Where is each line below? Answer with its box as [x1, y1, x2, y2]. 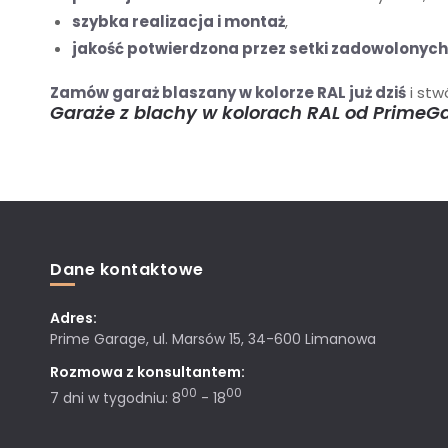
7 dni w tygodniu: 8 [50, 387, 181, 408]
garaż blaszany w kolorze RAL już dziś [109, 82, 406, 104]
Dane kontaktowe [50, 257, 204, 281]
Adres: [50, 307, 97, 328]
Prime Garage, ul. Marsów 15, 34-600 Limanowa [50, 328, 376, 349]
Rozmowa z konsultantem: [50, 361, 245, 382]
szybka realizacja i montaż [72, 11, 285, 33]
